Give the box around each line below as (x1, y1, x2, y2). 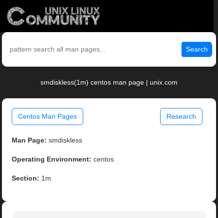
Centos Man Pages (18, 112, 77, 121)
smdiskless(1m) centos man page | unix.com (40, 78, 178, 87)
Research (166, 112, 196, 121)
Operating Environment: (12, 155, 92, 163)
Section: (12, 174, 40, 182)
